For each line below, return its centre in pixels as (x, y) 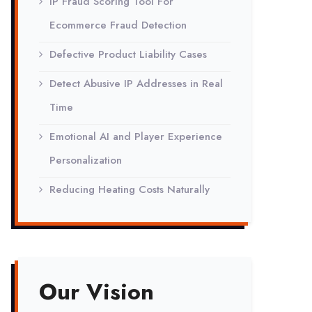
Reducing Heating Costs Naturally (130, 189)
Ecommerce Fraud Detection (118, 25)
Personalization (86, 160)
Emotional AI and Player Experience (136, 136)
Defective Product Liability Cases (128, 54)
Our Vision (96, 292)
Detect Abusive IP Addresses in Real (136, 84)
